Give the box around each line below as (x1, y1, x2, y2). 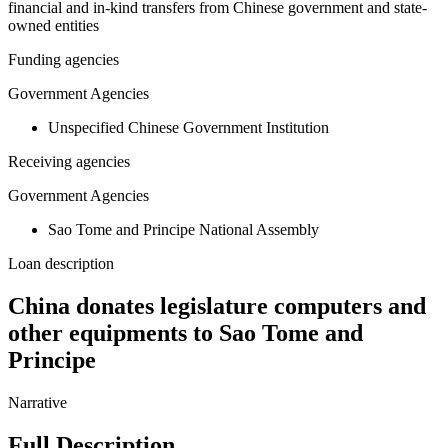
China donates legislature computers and (8, 293, 426, 320)
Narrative (8, 394, 67, 412)
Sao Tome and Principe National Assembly (48, 221, 319, 239)
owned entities (8, 17, 99, 35)
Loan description (8, 255, 114, 273)
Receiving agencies (8, 153, 130, 171)
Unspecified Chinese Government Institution (48, 119, 329, 137)
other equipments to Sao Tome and (8, 320, 363, 347)
